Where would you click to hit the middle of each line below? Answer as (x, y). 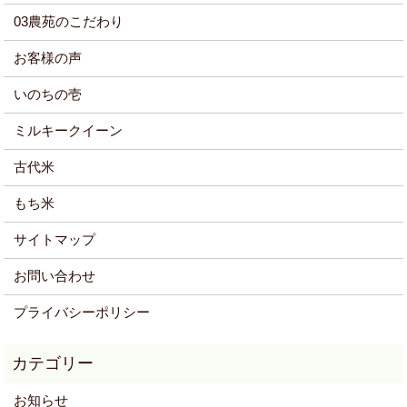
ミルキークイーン (68, 131)
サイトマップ (54, 240)
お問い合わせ (54, 276)
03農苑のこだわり (68, 22)
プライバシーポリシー (81, 313)
